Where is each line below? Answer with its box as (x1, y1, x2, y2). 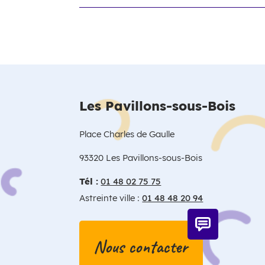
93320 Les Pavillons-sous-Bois (79, 151, 203, 163)
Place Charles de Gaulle (79, 128, 175, 140)
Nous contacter (93, 235, 188, 258)
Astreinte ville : (79, 192, 143, 203)
